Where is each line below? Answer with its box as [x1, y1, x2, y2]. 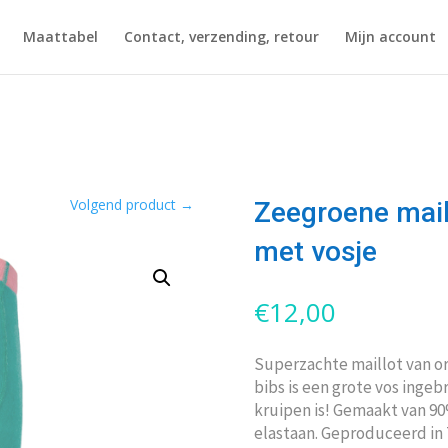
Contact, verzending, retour [124, 27, 319, 46]
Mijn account [345, 27, 436, 46]
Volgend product [70, 195, 177, 214]
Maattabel [23, 27, 98, 46]
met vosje [253, 235, 377, 268]
